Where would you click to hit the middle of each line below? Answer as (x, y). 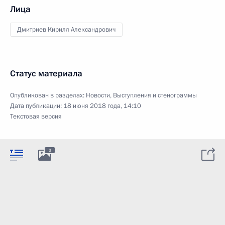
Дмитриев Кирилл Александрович (66, 30)
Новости (98, 95)
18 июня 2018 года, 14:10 (102, 106)
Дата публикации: (37, 106)
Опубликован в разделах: (48, 95)
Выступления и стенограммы (155, 95)
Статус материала (46, 74)
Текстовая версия (36, 117)
